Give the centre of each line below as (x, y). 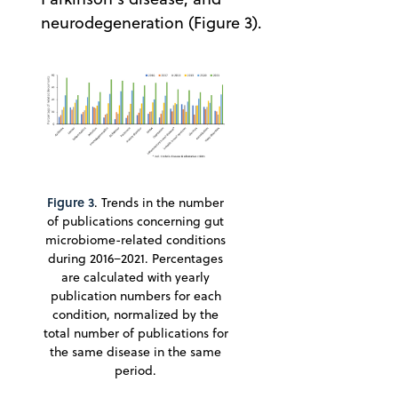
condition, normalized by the (135, 314)
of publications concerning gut (135, 221)
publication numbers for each (135, 295)
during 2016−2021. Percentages (135, 258)
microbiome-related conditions (135, 239)
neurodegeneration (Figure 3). (151, 22)
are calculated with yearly (135, 277)
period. (135, 370)
